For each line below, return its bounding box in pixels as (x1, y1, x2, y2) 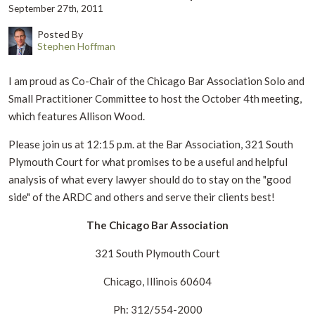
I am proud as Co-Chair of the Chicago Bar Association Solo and (8, 74, 304, 87)
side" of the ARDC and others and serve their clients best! (8, 190, 275, 203)
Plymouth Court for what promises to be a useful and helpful (8, 155, 288, 168)
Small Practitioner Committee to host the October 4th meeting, (8, 91, 302, 105)
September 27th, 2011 (8, 2, 103, 14)
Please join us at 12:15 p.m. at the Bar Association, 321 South (8, 137, 293, 150)
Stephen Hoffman (37, 39, 115, 52)
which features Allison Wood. (8, 109, 145, 122)
